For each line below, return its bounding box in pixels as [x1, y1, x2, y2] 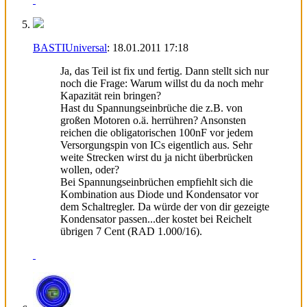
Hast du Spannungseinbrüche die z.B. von [60, 101, 243, 114]
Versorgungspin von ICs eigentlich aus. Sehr [60, 138, 252, 151]
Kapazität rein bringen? [60, 89, 161, 101]
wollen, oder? [60, 163, 119, 175]
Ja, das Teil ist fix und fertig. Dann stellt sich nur [60, 64, 269, 77]
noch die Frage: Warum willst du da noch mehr [60, 77, 263, 89]
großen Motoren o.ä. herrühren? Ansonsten [60, 114, 246, 126]
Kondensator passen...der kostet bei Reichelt [60, 212, 251, 225]
